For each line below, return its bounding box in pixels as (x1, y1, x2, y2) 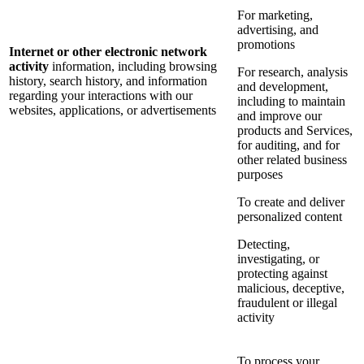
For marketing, (237, 8, 313, 23)
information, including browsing (52, 59, 217, 74)
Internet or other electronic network (9, 45, 207, 59)
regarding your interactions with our (9, 89, 193, 103)
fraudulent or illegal (237, 296, 337, 310)
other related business (237, 153, 347, 167)
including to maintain (237, 94, 345, 109)
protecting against (237, 266, 327, 281)
